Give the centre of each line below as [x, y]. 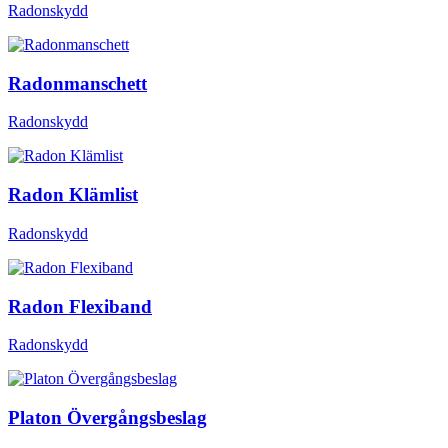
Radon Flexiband [80, 306]
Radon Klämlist [73, 195]
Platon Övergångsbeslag [107, 418]
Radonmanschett [77, 83]
